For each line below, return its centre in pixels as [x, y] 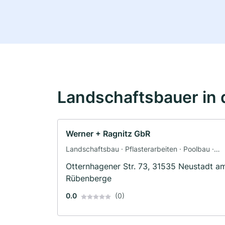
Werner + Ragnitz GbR [108, 134]
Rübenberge [89, 179]
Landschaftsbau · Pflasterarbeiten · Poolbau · [140, 149]
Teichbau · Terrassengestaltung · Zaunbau [135, 160]
